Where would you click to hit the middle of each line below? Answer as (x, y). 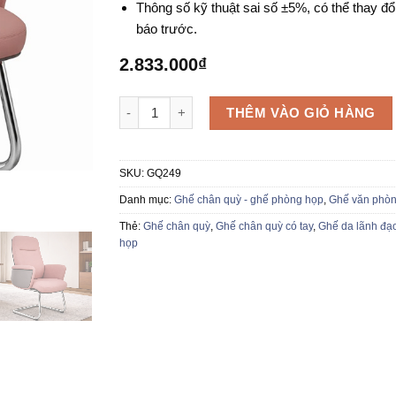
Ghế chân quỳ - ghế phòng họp (248, 200)
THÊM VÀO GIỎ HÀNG (301, 112)
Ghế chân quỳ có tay (264, 227)
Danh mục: (146, 200)
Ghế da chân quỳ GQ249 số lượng (221, 104)
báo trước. (167, 28)
